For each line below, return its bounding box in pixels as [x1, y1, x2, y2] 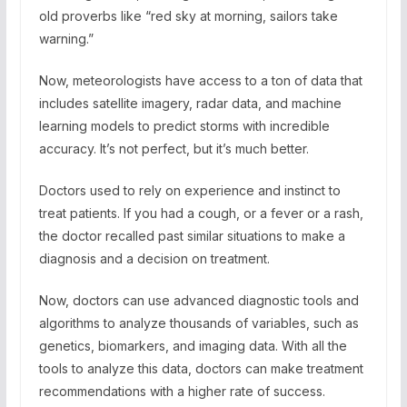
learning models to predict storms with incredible [38, 117, 330, 134]
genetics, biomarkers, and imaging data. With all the [38, 337, 347, 353]
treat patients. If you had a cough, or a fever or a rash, [38, 204, 363, 221]
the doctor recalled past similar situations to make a [38, 227, 345, 243]
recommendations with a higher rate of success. [38, 382, 325, 399]
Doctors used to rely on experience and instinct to [38, 182, 341, 198]
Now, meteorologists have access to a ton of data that [38, 72, 362, 88]
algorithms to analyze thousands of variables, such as [38, 314, 359, 331]
